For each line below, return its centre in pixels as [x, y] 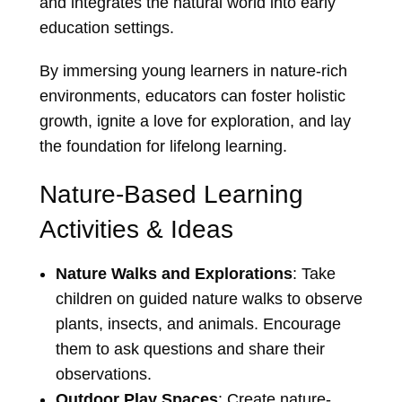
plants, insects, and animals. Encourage [198, 324]
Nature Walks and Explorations [174, 274]
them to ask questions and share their [190, 350]
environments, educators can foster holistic [192, 96]
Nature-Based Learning [171, 195]
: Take [314, 274]
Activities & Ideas [136, 230]
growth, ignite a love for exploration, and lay [195, 122]
